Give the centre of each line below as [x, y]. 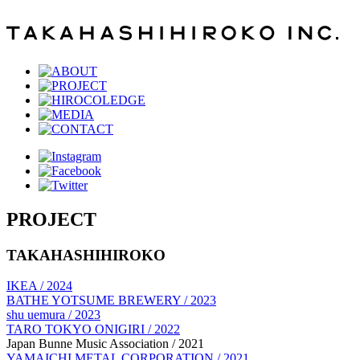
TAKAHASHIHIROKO [86, 255]
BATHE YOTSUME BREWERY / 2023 [111, 301]
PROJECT [51, 219]
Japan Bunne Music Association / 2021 [105, 344]
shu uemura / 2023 [53, 315]
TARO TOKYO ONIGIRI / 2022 [93, 329]
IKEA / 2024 [39, 286]
